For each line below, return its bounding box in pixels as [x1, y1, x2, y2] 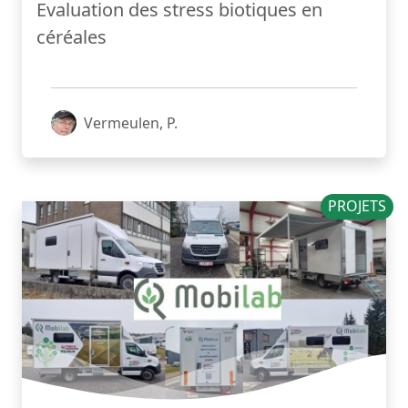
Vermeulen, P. [84, 113, 178, 134]
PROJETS [328, 196, 387, 217]
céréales [36, 25, 107, 50]
